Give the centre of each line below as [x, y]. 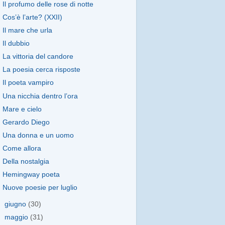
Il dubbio [16, 43]
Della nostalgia [26, 162]
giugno [17, 204]
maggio [18, 217]
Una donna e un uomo [38, 135]
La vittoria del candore [38, 57]
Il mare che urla [27, 30]
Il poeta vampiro [28, 83]
